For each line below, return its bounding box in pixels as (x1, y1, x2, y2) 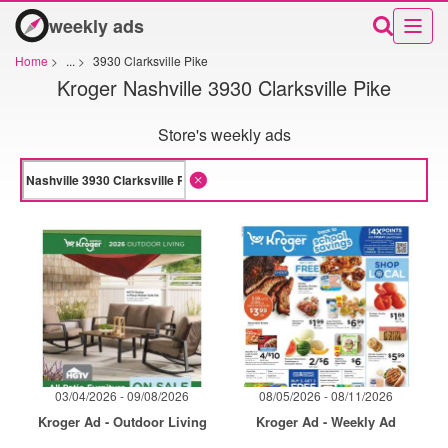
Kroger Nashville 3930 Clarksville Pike (57, 72, 391, 102)
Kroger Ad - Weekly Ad (256, 412, 396, 431)
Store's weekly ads (157, 123, 291, 146)
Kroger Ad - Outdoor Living (37, 412, 207, 431)
